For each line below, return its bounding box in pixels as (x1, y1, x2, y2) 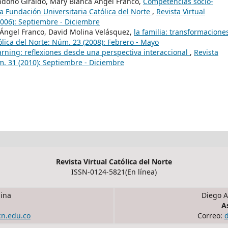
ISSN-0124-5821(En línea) (71, 166, 157, 177)
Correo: (197, 210, 224, 220)
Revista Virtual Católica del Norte (56, 156, 172, 166)
